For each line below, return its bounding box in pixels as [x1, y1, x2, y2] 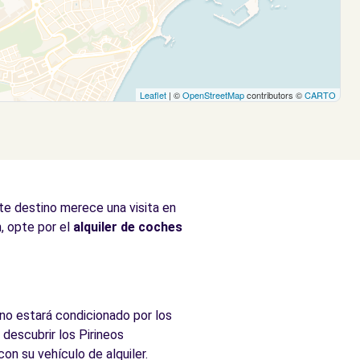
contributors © [244, 88, 305, 101]
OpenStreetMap [182, 88, 244, 101]
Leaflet [140, 88, 166, 101]
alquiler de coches [73, 219, 182, 235]
